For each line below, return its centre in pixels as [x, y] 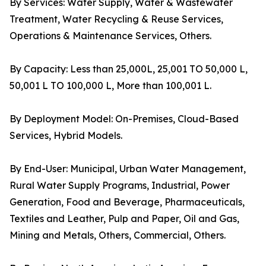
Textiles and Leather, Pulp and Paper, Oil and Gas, [124, 219]
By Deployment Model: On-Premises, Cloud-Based [124, 119]
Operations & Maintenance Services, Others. [110, 36]
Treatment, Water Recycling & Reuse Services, [116, 19]
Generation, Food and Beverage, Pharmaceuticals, [127, 202]
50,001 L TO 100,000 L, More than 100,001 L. [110, 86]
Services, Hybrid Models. [66, 136]
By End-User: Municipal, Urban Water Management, [128, 169]
